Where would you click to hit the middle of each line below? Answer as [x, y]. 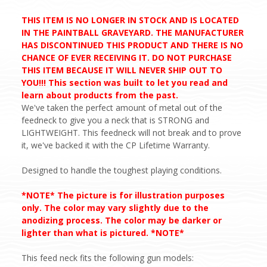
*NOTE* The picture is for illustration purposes [123, 195]
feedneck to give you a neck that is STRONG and [115, 120]
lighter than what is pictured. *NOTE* [103, 232]
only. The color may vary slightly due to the [115, 207]
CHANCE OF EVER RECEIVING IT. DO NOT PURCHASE [127, 57]
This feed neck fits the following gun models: [108, 257]
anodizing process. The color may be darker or [122, 220]
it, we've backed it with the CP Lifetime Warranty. [116, 145]
